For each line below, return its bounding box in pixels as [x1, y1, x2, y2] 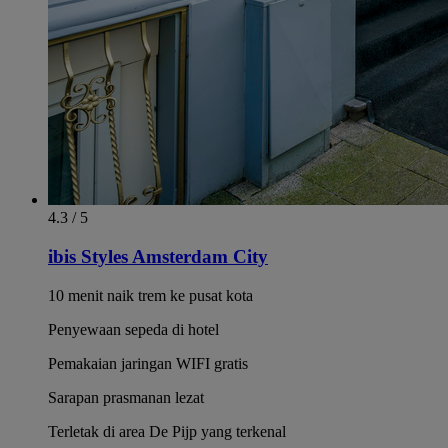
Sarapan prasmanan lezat [48, 388, 204, 406]
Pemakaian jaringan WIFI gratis [48, 354, 248, 372]
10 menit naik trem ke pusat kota [48, 286, 253, 304]
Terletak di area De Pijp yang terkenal [48, 422, 286, 440]
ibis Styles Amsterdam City [48, 246, 268, 268]
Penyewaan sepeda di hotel [48, 320, 219, 338]
